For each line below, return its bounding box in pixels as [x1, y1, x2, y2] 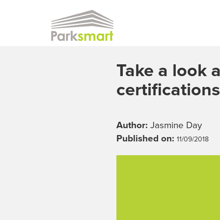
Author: [116, 119, 150, 131]
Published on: [116, 133, 177, 144]
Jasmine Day [150, 119, 202, 131]
